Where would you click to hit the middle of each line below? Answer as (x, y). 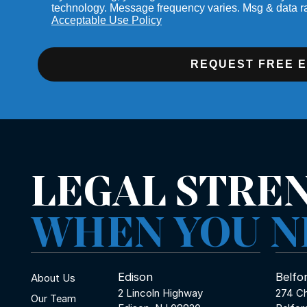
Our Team (53, 298)
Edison (136, 277)
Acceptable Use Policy (107, 20)
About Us (53, 279)
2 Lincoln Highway (161, 293)
